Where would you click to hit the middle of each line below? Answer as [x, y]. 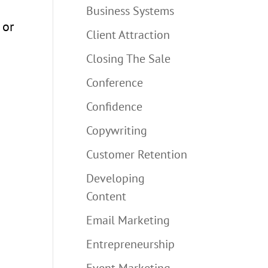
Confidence [115, 106]
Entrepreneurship [131, 244]
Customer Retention [137, 154]
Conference [115, 82]
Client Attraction [128, 34]
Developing [116, 178]
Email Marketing [128, 220]
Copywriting [117, 130]
